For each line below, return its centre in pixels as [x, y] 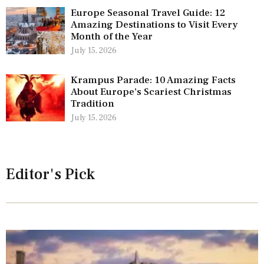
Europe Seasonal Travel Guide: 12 [148, 13]
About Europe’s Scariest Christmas [151, 92]
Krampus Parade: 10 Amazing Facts [153, 80]
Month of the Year [112, 37]
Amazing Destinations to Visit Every [154, 25]
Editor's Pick [50, 175]
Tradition [93, 104]
